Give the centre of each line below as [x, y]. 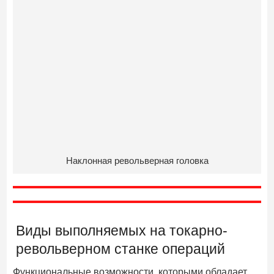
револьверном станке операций [121, 249]
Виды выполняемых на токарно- [122, 231]
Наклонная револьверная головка [137, 161]
